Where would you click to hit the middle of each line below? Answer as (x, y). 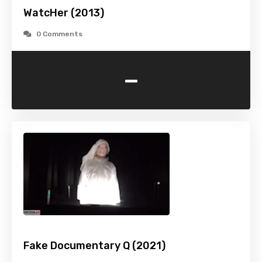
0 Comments (59, 34)
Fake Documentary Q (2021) (94, 246)
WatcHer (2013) (64, 13)
